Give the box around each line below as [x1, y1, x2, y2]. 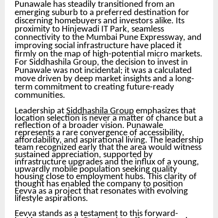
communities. [15, 91, 65, 100]
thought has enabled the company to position [15, 179, 183, 189]
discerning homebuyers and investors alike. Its [15, 16, 184, 26]
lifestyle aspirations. [15, 194, 88, 203]
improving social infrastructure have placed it [15, 41, 182, 51]
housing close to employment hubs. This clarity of [15, 172, 197, 182]
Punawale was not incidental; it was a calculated [15, 66, 192, 75]
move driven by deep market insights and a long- [15, 74, 194, 84]
